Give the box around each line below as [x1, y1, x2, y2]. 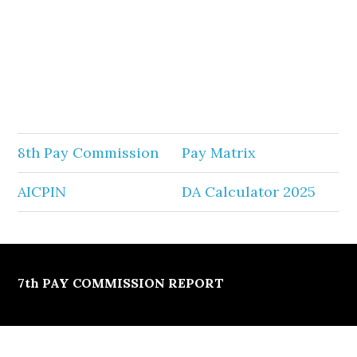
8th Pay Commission [18, 143, 159, 162]
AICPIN [18, 182, 67, 201]
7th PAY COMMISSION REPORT [18, 275, 225, 291]
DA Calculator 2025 [182, 182, 316, 201]
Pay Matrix [182, 143, 257, 162]
